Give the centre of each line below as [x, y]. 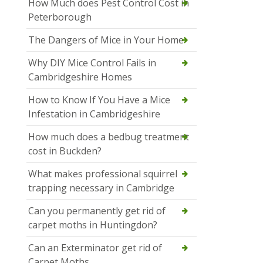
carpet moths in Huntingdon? [93, 225]
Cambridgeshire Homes [80, 77]
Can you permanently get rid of [97, 210]
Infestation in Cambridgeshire [94, 114]
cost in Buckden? [65, 151]
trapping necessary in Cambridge [101, 188]
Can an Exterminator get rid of [95, 247]
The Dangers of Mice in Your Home [106, 40]
